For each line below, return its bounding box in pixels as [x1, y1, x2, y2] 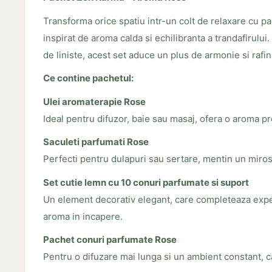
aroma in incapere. [43, 210, 123, 222]
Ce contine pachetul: [43, 72, 134, 84]
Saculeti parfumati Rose [43, 136, 149, 148]
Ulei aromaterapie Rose [43, 95, 146, 107]
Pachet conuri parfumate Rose [43, 234, 177, 246]
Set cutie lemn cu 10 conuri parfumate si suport [43, 176, 249, 188]
